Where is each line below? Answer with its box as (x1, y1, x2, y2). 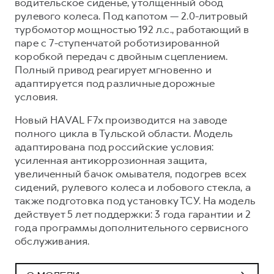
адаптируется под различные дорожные (15, 76, 215, 90)
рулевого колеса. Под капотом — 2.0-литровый (15, 9, 248, 23)
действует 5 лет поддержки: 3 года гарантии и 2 (15, 207, 251, 221)
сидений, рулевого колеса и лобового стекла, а (15, 180, 251, 194)
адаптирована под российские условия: (15, 139, 214, 154)
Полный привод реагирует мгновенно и (15, 62, 212, 76)
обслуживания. (15, 234, 90, 248)
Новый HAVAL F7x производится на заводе (15, 113, 228, 127)
